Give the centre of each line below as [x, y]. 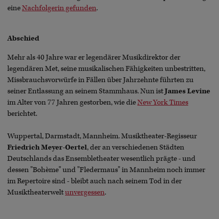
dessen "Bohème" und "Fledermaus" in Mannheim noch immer [106, 170]
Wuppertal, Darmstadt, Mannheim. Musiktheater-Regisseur [102, 136]
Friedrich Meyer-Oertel [47, 147]
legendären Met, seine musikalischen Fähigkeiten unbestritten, [106, 68]
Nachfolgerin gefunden [59, 8]
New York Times [163, 102]
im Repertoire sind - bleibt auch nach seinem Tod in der [95, 181]
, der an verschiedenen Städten [136, 147]
